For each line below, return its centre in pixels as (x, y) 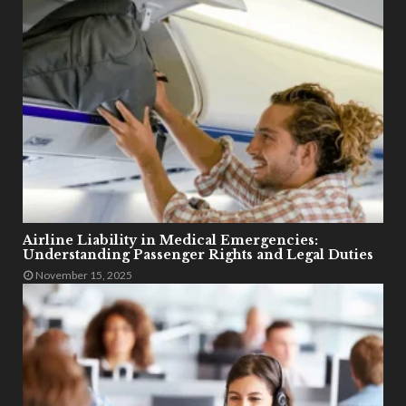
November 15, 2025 (84, 275)
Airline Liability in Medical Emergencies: (170, 240)
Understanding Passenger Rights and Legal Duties (198, 254)
